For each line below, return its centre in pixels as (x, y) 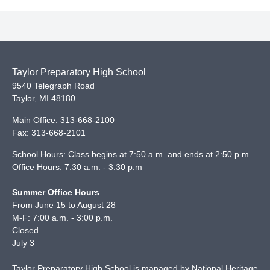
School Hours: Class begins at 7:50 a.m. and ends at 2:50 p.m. (132, 154)
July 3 (23, 243)
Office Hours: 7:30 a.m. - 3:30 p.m (77, 167)
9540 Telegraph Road (53, 86)
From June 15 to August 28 (64, 205)
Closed (25, 230)
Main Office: (36, 120)
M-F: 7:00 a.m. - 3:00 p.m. (62, 218)
